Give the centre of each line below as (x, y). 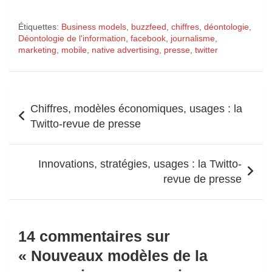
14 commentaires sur (94, 236)
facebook (148, 38)
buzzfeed (149, 26)
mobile (74, 49)
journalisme (193, 38)
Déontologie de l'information (72, 38)
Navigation (45, 98)
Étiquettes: (39, 26)
